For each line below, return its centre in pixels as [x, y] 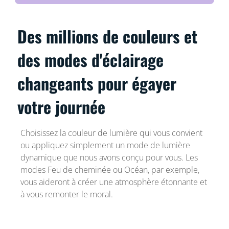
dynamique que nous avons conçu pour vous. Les [109, 157]
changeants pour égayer [97, 83]
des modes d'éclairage [91, 59]
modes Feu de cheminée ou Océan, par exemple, [110, 169]
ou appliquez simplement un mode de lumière [105, 145]
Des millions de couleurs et [108, 36]
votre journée [62, 106]
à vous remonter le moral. [66, 194]
